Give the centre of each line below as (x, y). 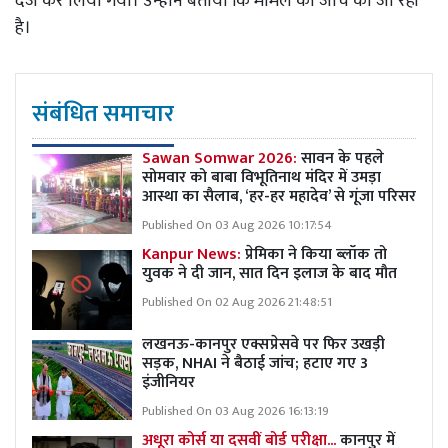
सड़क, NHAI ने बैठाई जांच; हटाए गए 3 (255, 363)
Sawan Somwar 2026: (221, 158)
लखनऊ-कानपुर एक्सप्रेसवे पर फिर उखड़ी (263, 344)
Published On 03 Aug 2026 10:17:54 (237, 225)
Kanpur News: (191, 254)
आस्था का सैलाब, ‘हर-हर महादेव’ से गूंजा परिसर (279, 196)
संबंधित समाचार (103, 113)
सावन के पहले (342, 158)
